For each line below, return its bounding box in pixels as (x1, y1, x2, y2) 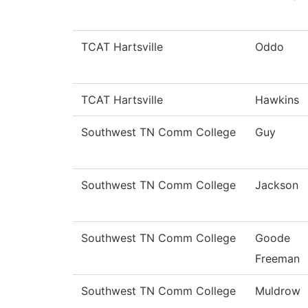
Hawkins (255, 93, 299, 107)
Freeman (255, 252, 300, 266)
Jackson (255, 178, 298, 192)
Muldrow (255, 284, 300, 298)
